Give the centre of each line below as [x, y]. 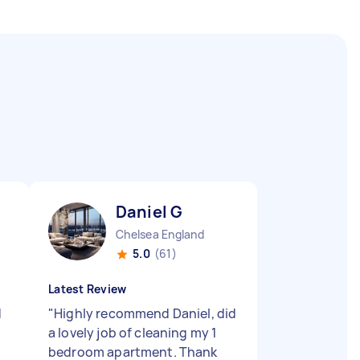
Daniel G [149, 212]
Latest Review [88, 289]
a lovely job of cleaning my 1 [133, 333]
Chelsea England [160, 234]
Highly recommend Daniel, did [145, 313]
